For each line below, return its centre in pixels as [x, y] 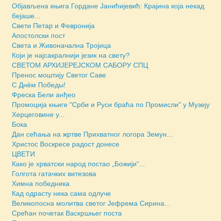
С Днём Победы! [39, 85]
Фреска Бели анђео [44, 94]
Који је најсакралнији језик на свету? [71, 55]
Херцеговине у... [38, 114]
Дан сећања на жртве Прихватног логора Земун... [92, 134]
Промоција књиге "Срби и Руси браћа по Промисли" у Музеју [111, 104]
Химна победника [41, 183]
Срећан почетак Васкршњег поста [67, 213]
